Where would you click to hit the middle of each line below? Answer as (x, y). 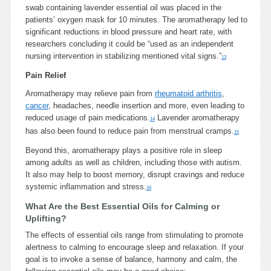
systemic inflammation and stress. (86, 187)
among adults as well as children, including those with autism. (134, 162)
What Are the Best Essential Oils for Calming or (122, 206)
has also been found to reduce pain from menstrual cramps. (130, 131)
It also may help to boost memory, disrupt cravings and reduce (135, 175)
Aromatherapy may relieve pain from (90, 93)
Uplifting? (46, 218)
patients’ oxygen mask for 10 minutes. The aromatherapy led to (136, 20)
